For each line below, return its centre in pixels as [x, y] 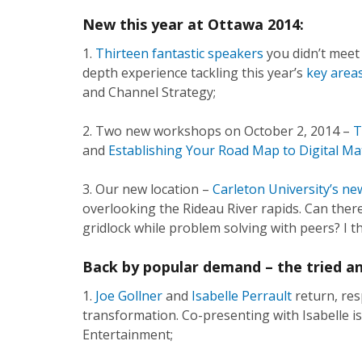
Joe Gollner [129, 296]
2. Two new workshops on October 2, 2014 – [216, 131]
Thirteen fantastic [150, 53]
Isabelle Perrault [242, 296]
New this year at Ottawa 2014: [193, 24]
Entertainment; [128, 335]
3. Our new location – [146, 189]
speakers [236, 53]
